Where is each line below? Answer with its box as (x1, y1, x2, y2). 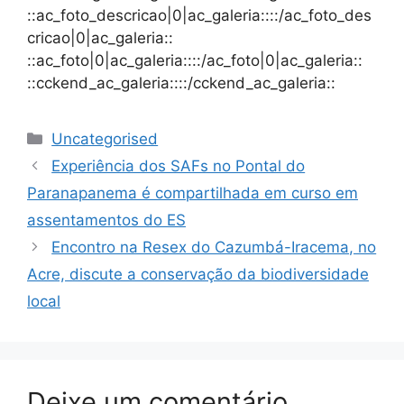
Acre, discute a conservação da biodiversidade (27, 264, 369, 283)
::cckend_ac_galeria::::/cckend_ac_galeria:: (27, 73, 335, 92)
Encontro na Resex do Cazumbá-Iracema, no (51, 237, 377, 256)
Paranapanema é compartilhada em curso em (27, 183, 358, 202)
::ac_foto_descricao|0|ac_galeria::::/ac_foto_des (27, 5, 372, 24)
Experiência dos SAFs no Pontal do (51, 156, 306, 175)
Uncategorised (51, 129, 159, 148)
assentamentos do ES (27, 210, 186, 229)
